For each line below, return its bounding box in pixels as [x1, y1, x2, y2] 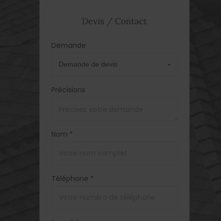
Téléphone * [51, 173, 94, 184]
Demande [51, 40, 86, 50]
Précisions [51, 84, 85, 95]
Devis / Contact [82, 15, 147, 27]
